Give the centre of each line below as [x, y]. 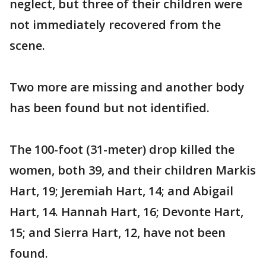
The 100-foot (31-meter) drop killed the [122, 150]
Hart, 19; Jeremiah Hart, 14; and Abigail [121, 191]
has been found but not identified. [110, 108]
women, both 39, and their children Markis [133, 170]
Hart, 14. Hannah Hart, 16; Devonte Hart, [126, 212]
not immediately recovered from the [115, 25]
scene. [27, 46]
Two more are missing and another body [127, 87]
